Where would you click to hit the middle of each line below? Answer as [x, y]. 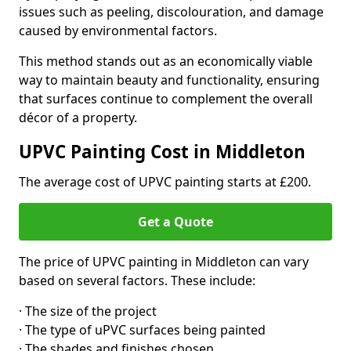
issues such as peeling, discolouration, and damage [171, 12]
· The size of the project [88, 311]
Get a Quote [175, 222]
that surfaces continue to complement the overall [166, 99]
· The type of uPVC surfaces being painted [142, 330]
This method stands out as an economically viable [166, 61]
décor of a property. [78, 118]
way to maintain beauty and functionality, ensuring [169, 80]
